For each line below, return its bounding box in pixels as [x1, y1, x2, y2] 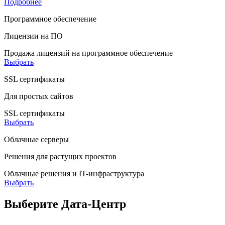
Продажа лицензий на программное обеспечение [4, 48, 173, 57]
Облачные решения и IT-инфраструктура [4, 169, 144, 178]
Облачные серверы [4, 135, 69, 144]
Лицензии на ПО [4, 31, 63, 40]
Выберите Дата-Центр [4, 197, 126, 210]
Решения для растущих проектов [4, 152, 117, 161]
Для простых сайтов [4, 91, 73, 100]
